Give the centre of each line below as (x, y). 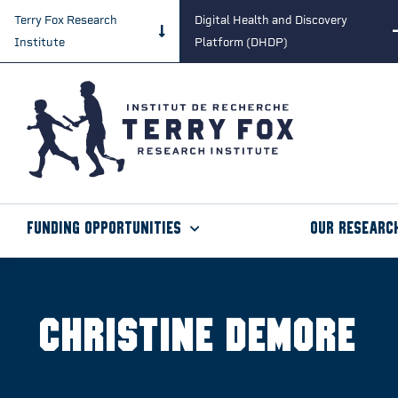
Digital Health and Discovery (271, 20)
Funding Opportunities (104, 229)
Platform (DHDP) (241, 42)
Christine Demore (196, 338)
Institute (40, 42)
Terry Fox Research (66, 20)
